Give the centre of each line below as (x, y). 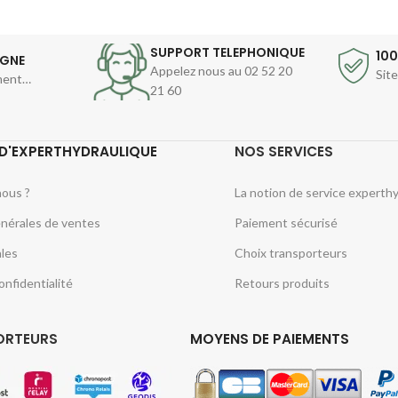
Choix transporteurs (291, 252)
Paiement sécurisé (286, 222)
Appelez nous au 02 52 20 (221, 70)
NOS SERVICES (283, 151)
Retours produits (282, 283)
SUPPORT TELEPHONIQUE (227, 52)
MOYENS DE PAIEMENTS (269, 339)
